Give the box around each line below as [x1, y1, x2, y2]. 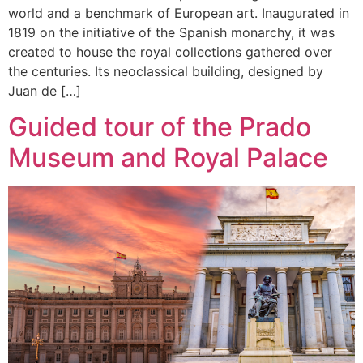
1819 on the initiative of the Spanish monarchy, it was [8, 23, 335, 41]
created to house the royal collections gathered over [8, 43, 332, 60]
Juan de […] [8, 82, 81, 99]
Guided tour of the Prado [8, 111, 311, 143]
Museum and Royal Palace [8, 142, 328, 174]
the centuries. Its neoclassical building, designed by [8, 62, 323, 79]
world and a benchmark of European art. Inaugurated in [8, 4, 349, 21]
